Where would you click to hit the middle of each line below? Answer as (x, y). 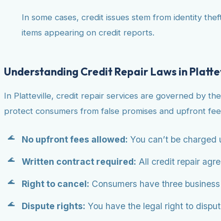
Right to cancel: (55, 184)
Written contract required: (79, 162)
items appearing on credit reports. (88, 32)
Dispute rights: (54, 206)
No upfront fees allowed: (75, 140)
